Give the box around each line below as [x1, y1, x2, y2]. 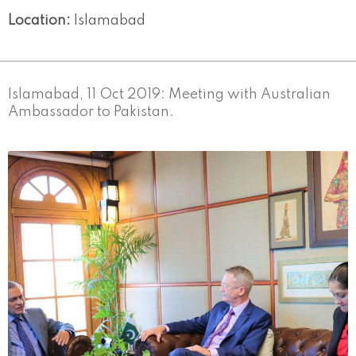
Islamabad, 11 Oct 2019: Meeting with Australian [8, 87, 331, 102]
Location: [8, 14, 74, 28]
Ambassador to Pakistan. [8, 104, 174, 119]
